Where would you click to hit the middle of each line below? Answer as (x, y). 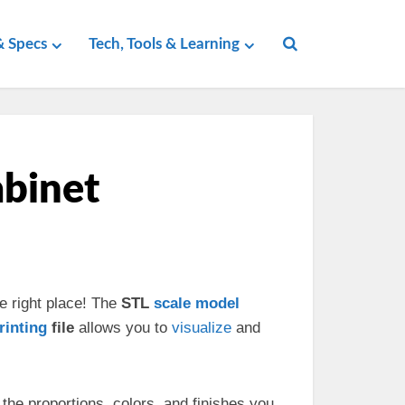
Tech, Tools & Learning (164, 44)
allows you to (123, 328)
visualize (202, 328)
